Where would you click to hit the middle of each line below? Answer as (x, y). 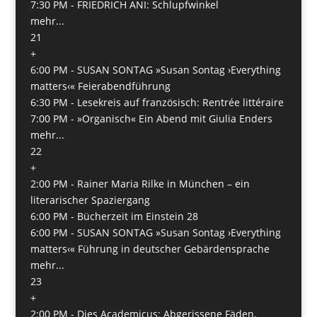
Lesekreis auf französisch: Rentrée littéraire (180, 102)
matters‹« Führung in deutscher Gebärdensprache (150, 248)
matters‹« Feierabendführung (100, 86)
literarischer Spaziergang (90, 200)
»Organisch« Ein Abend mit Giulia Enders (174, 118)
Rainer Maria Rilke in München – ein (163, 183)
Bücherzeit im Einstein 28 (137, 216)
